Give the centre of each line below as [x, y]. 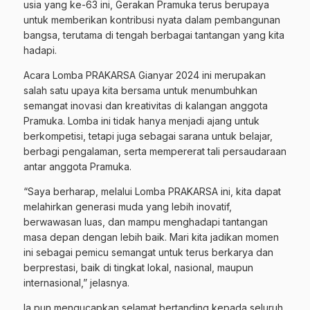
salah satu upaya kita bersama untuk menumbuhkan [140, 91]
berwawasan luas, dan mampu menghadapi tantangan [146, 222]
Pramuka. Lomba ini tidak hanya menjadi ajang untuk [142, 121]
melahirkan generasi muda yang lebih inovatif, [128, 207]
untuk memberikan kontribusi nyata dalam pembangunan [152, 20]
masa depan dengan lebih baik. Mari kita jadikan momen [151, 237]
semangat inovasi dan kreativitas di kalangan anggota [146, 106]
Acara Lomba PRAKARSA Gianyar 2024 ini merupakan [145, 75]
